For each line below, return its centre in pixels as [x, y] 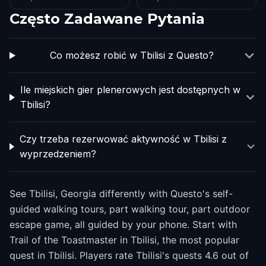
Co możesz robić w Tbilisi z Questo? [132, 55]
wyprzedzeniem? [58, 154]
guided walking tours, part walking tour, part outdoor [130, 209]
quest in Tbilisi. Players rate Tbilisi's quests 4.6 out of [129, 255]
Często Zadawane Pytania [107, 19]
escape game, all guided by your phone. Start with [123, 224]
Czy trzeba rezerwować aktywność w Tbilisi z [123, 139]
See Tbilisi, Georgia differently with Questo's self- [121, 194]
